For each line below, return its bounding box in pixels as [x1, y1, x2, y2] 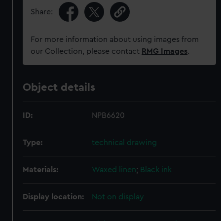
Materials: [23, 166, 59, 174]
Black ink [140, 166, 172, 174]
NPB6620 [92, 111, 125, 119]
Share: [31, 8, 53, 16]
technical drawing [92, 139, 157, 147]
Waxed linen [92, 166, 137, 174]
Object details [23, 82, 96, 93]
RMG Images [142, 47, 188, 55]
